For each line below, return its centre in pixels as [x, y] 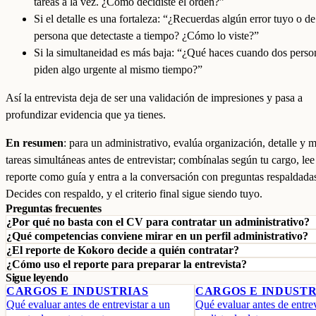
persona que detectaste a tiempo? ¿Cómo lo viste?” [146, 36]
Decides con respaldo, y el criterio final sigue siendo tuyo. [134, 194]
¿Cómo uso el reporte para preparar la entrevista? [127, 264]
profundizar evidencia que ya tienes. [86, 115]
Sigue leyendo [37, 278]
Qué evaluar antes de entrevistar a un [88, 304]
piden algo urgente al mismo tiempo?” [118, 69]
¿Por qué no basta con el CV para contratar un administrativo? [158, 222]
